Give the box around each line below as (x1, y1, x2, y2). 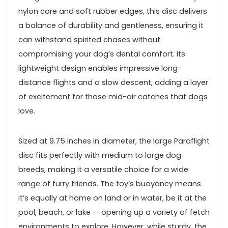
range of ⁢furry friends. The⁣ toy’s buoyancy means (18, 178, 201, 189)
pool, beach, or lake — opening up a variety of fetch (18, 207, 210, 217)
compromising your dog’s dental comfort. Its (18, 48, 185, 59)
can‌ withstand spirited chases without (18, 34, 160, 45)
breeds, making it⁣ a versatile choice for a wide (18, 164, 188, 175)
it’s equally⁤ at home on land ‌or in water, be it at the (18, 192, 207, 203)
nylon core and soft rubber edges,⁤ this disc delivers (18, 6, 207, 16)
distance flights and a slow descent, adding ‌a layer (18, 77, 208, 88)
